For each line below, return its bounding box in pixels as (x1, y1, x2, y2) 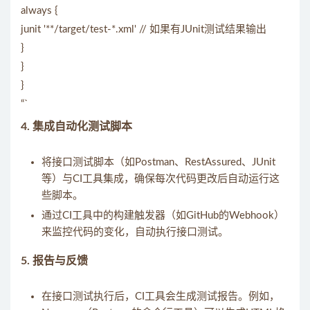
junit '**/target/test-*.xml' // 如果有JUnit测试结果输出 (21, 24, 266, 35)
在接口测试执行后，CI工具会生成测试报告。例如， (42, 291, 280, 302)
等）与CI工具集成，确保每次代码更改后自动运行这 (42, 174, 280, 184)
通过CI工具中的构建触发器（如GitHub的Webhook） (42, 210, 284, 221)
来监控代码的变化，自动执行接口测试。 (42, 227, 228, 237)
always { (21, 6, 58, 16)
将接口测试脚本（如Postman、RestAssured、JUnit (42, 157, 275, 167)
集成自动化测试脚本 (33, 121, 132, 132)
